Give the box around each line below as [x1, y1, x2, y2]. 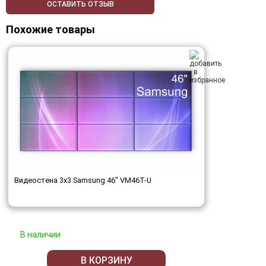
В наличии [20, 230, 61, 240]
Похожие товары [6, 23, 95, 36]
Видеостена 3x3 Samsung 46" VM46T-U [14, 176, 151, 185]
